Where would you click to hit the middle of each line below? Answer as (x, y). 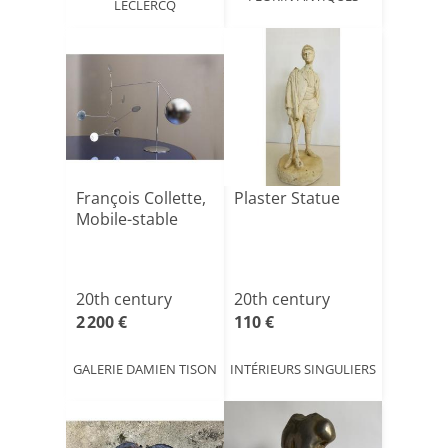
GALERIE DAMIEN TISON (145, 368)
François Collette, (141, 198)
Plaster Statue (287, 198)
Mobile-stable (127, 219)
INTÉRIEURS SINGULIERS (303, 368)
